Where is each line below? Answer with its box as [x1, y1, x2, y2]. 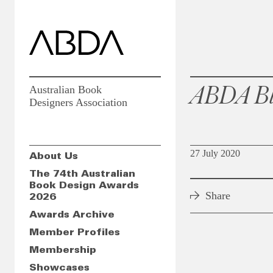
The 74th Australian [29, 169, 135, 179]
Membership [29, 245, 96, 255]
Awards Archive [29, 210, 115, 219]
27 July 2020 [190, 148, 240, 158]
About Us [29, 151, 78, 161]
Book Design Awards [29, 180, 139, 190]
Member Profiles [29, 227, 120, 237]
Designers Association [29, 96, 127, 108]
